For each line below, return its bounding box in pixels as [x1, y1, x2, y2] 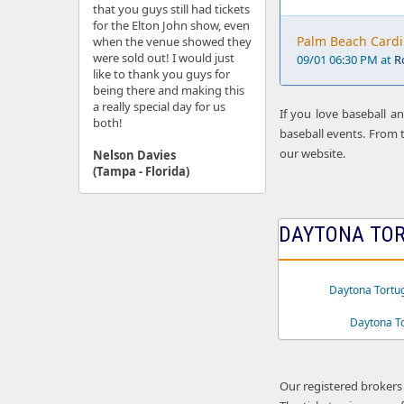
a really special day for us [93, 98, 225, 115]
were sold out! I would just [93, 50, 234, 66]
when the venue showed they [93, 33, 252, 50]
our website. [280, 145, 345, 161]
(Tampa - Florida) [93, 163, 189, 179]
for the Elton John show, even [93, 17, 250, 33]
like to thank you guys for [93, 66, 230, 82]
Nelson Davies [93, 147, 176, 163]
